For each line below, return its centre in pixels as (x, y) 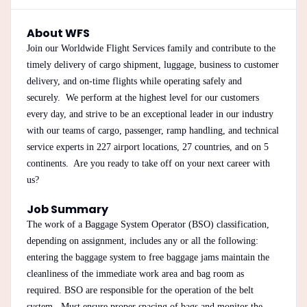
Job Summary (67, 209)
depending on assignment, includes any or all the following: (142, 241)
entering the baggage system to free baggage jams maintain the (148, 257)
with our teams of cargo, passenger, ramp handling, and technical (152, 130)
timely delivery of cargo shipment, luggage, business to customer (152, 64)
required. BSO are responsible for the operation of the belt (140, 290)
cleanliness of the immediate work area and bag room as (135, 273)
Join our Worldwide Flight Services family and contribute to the (151, 48)
